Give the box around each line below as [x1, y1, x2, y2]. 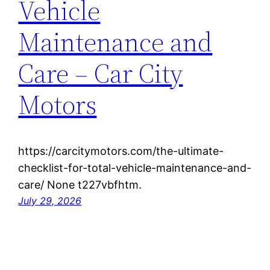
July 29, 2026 [18, 194, 82, 207]
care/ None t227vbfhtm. [18, 178, 142, 191]
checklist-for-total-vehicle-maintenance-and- [18, 161, 252, 174]
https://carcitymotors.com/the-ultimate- [18, 144, 224, 157]
